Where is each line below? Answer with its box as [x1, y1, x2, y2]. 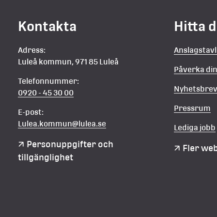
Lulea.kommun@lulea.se [18, 119, 107, 128]
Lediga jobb [174, 123, 216, 132]
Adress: [18, 45, 46, 55]
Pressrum [174, 103, 211, 113]
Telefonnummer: [18, 76, 79, 86]
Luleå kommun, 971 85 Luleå [18, 57, 119, 66]
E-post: [18, 107, 44, 117]
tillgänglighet [18, 152, 74, 162]
